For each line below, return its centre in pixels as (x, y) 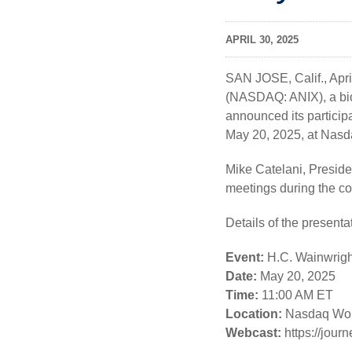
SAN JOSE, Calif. (275, 79)
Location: (254, 314)
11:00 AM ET (296, 295)
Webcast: (253, 333)
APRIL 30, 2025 (262, 40)
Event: (245, 258)
